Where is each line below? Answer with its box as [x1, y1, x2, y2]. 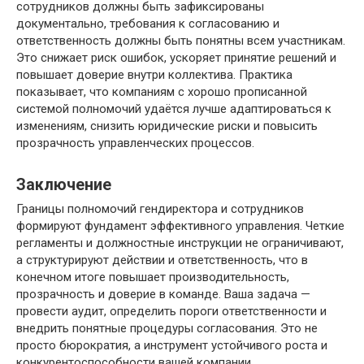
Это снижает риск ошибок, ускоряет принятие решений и [16, 50, 336, 66]
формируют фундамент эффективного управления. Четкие [16, 219, 344, 234]
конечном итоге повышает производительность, [16, 270, 289, 285]
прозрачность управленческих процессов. [16, 136, 254, 151]
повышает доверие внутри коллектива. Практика [16, 67, 292, 83]
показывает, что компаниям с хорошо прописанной [16, 84, 307, 100]
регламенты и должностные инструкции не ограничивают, [16, 236, 344, 251]
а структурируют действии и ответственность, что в [16, 253, 308, 268]
